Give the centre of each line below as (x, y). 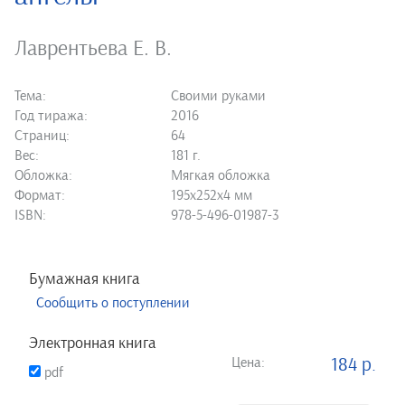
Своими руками (219, 96)
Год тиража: (51, 116)
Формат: (40, 196)
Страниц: (42, 136)
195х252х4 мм (212, 196)
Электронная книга (93, 344)
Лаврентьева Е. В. (93, 49)
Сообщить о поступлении (113, 303)
